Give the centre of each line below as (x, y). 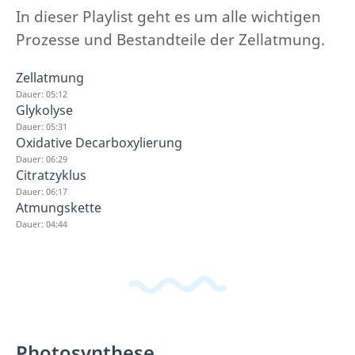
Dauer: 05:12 (42, 94)
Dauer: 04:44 (42, 223)
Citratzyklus (51, 175)
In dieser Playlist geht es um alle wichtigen (168, 16)
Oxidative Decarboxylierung (99, 142)
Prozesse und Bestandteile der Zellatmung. (170, 39)
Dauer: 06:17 (42, 191)
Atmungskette (59, 207)
